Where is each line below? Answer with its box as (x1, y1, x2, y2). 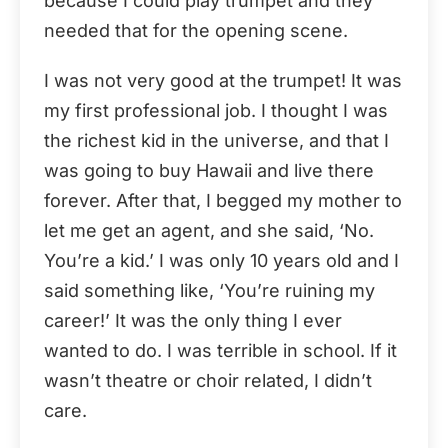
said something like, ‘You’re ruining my (44, 279, 375, 301)
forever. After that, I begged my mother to (44, 189, 402, 211)
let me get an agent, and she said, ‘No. (44, 219, 374, 241)
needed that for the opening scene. (44, 19, 348, 41)
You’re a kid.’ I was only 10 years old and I (44, 249, 399, 271)
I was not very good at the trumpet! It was (44, 69, 402, 91)
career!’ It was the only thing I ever (44, 309, 342, 331)
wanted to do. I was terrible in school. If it (44, 339, 397, 361)
